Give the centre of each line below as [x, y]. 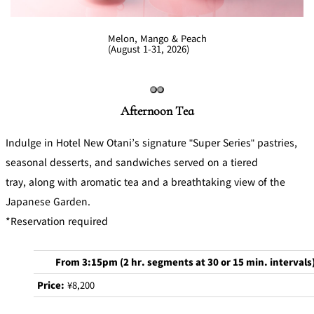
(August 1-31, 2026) [148, 49]
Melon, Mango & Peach [157, 39]
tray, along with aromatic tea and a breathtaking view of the [145, 182]
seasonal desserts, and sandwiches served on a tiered [132, 162]
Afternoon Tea [157, 111]
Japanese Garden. [48, 202]
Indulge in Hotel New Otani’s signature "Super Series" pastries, [151, 143]
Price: [51, 285]
